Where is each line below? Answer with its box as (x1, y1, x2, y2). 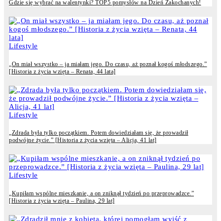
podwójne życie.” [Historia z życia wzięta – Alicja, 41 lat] (9, 137, 157, 144)
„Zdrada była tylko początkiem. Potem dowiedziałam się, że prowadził (9, 129, 188, 137)
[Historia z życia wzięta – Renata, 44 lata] (9, 68, 116, 75)
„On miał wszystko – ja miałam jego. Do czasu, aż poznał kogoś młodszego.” (9, 60, 207, 68)
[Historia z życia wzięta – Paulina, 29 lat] (9, 197, 115, 204)
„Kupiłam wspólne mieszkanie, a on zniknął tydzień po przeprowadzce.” (9, 189, 194, 197)
